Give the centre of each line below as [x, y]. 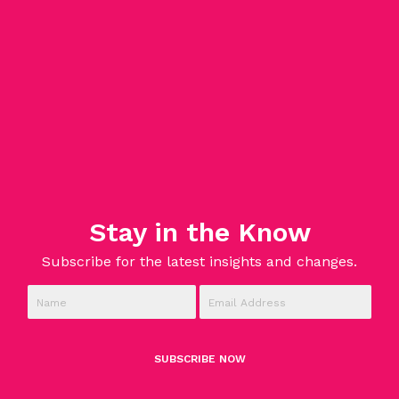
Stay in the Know [199, 232]
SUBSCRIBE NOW [199, 358]
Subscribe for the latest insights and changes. [199, 261]
